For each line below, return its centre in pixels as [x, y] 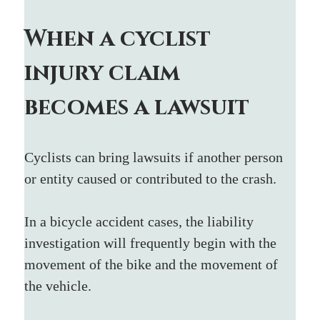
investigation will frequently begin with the [152, 242]
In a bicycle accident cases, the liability [141, 221]
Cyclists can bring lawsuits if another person [156, 157]
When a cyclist [121, 39]
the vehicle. [60, 285]
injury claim [105, 73]
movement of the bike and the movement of [153, 264]
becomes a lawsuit [137, 107]
